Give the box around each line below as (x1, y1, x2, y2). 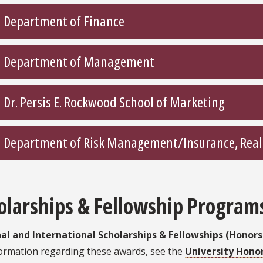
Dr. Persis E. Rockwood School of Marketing (4, 92, 225, 112)
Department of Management (4, 52, 154, 72)
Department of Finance (4, 11, 124, 31)
